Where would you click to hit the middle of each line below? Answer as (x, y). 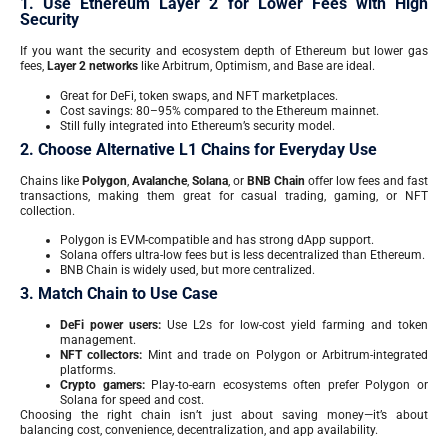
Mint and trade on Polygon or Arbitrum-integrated (285, 355)
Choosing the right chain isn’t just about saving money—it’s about (224, 415)
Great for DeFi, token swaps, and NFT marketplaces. (199, 95)
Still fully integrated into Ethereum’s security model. (197, 125)
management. (98, 340)
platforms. (88, 370)
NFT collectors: (101, 355)
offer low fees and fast (366, 180)
